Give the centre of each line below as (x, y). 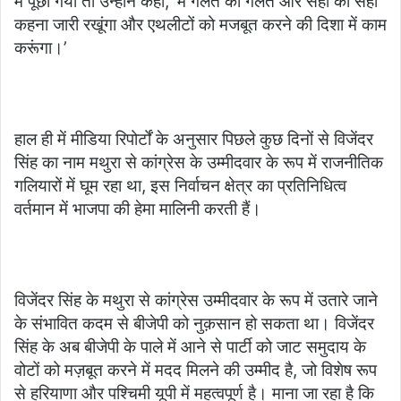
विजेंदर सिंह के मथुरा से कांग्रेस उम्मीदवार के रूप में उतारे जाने (196, 300)
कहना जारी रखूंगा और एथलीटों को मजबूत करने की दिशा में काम (200, 25)
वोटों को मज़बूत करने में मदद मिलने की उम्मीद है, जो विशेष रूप (196, 370)
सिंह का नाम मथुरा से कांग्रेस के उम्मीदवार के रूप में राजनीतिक (199, 162)
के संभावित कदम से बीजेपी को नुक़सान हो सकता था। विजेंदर (194, 324)
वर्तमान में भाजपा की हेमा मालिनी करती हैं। (138, 209)
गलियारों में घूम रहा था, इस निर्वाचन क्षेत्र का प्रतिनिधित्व (180, 186)
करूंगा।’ (41, 48)
